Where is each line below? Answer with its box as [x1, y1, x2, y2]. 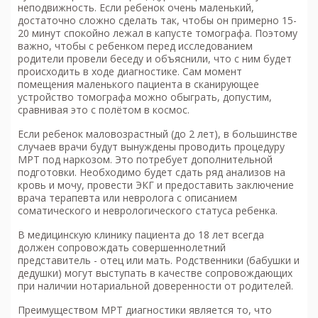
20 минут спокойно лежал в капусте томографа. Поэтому [18, 26, 297, 40]
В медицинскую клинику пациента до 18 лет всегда [18, 228, 264, 242]
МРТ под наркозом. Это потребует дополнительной [18, 153, 273, 167]
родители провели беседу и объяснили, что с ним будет [18, 52, 292, 66]
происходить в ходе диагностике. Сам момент [18, 65, 242, 79]
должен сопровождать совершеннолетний [18, 241, 226, 255]
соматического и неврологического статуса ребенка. [18, 204, 278, 218]
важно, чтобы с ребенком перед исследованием [18, 39, 253, 53]
